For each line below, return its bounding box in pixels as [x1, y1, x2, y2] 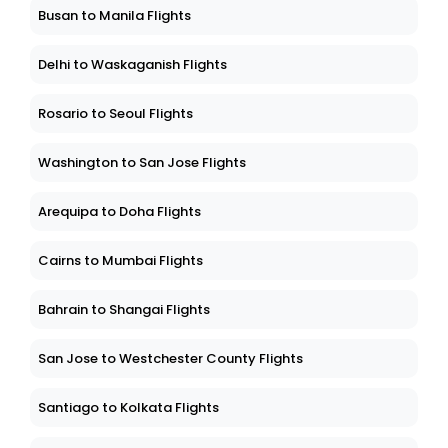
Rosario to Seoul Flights [38, 104, 193, 124]
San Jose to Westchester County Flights [38, 349, 303, 369]
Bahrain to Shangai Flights [38, 300, 210, 320]
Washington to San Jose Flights [38, 153, 246, 173]
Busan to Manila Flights [38, 6, 191, 26]
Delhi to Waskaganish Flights [38, 55, 227, 75]
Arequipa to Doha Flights [38, 202, 201, 222]
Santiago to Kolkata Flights [38, 398, 219, 418]
